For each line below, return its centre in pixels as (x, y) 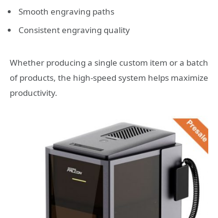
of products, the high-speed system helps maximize (109, 78)
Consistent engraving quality (74, 30)
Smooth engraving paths (66, 11)
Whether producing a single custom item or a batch (109, 63)
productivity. (34, 93)
